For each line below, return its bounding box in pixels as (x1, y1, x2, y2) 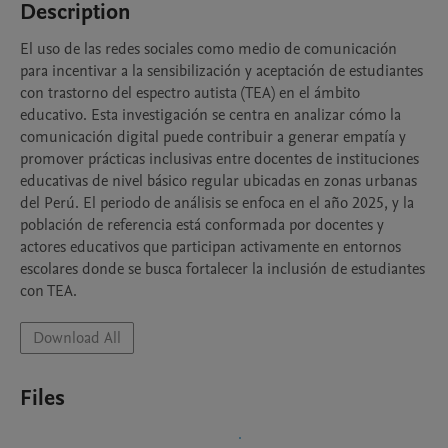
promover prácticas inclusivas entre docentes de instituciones (20, 148, 419, 170)
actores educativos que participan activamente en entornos (20, 236, 401, 258)
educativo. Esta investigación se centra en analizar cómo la (20, 104, 401, 126)
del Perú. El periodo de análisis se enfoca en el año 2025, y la (20, 192, 414, 214)
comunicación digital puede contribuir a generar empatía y (20, 126, 406, 148)
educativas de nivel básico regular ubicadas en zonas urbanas (20, 170, 417, 192)
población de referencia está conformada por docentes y (20, 214, 384, 236)
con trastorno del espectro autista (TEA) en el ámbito (20, 82, 360, 104)
